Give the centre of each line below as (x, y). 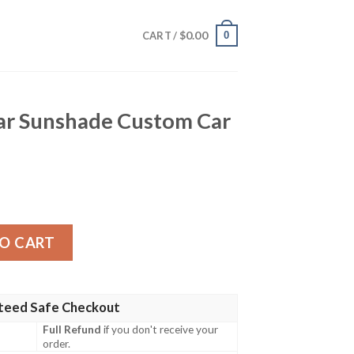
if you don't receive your (160, 330)
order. (57, 344)
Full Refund (72, 330)
